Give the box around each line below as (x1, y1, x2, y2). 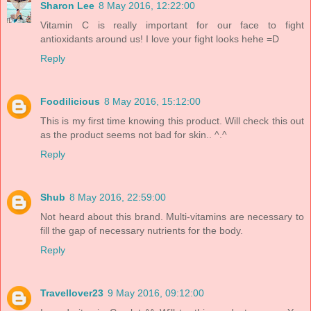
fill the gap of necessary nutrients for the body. (40, 225, 243, 237)
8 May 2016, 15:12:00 (104, 96, 201, 108)
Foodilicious (40, 96, 100, 108)
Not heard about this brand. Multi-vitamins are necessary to (40, 211, 304, 223)
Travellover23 (40, 287, 103, 299)
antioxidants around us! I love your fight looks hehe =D (40, 33, 279, 45)
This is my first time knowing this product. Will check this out (40, 115, 304, 127)
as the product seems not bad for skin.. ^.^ (40, 129, 227, 141)
